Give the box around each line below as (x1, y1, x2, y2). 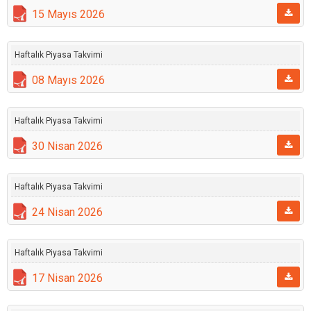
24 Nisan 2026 (32, 205, 103, 219)
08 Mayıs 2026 (32, 74, 105, 87)
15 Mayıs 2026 (32, 8, 105, 21)
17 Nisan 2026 (32, 271, 103, 285)
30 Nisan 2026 (32, 140, 103, 153)
